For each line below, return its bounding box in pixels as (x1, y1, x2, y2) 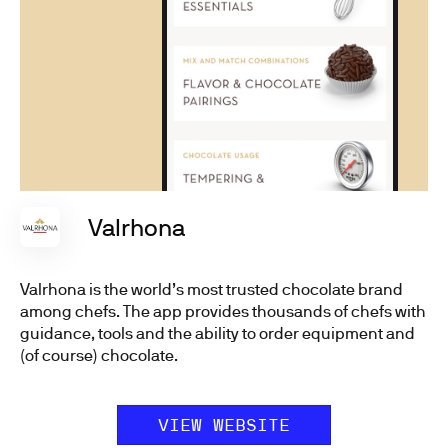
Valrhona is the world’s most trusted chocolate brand (20, 279, 403, 298)
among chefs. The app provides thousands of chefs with (20, 301, 426, 320)
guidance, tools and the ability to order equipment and (20, 323, 415, 342)
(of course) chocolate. (20, 345, 178, 364)
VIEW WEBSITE (158, 415, 290, 434)
